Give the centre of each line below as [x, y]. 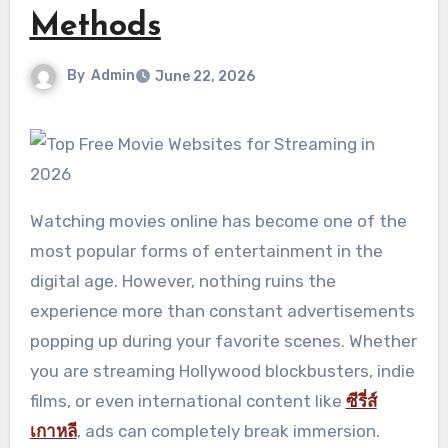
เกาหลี [53, 431]
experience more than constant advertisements [222, 311]
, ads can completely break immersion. [228, 431]
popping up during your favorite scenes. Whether [223, 341]
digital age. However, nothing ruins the [182, 281]
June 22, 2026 [204, 77]
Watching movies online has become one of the [36, 221]
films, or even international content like [187, 401]
